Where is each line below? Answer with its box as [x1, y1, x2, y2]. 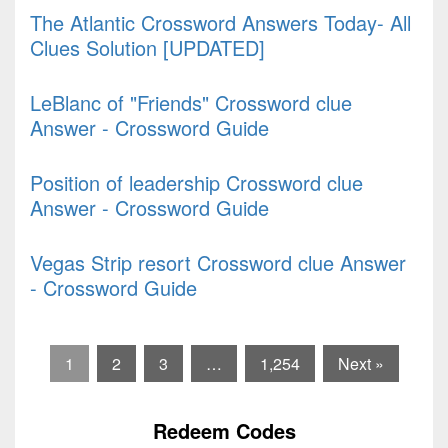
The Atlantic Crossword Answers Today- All [30, 8, 411, 38]
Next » [337, 352, 384, 376]
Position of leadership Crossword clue [30, 168, 363, 198]
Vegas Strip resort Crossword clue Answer [30, 248, 406, 278]
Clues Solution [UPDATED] [30, 33, 265, 63]
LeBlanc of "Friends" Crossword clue [30, 88, 352, 118]
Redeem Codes [152, 416, 296, 446]
